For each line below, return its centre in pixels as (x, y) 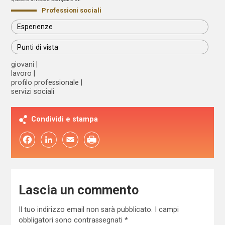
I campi (166, 209)
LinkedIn (49, 140)
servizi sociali (33, 92)
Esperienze (35, 27)
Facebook (27, 140)
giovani (23, 65)
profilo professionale (45, 83)
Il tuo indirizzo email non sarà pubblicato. (85, 209)
